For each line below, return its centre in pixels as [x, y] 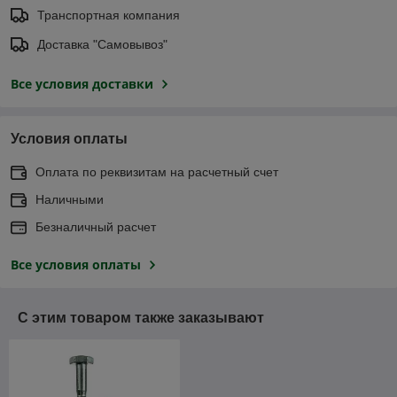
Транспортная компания [109, 16]
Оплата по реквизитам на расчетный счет [157, 172]
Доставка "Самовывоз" [102, 45]
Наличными [70, 200]
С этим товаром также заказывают [141, 318]
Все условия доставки [82, 84]
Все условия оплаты [76, 265]
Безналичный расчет [96, 227]
